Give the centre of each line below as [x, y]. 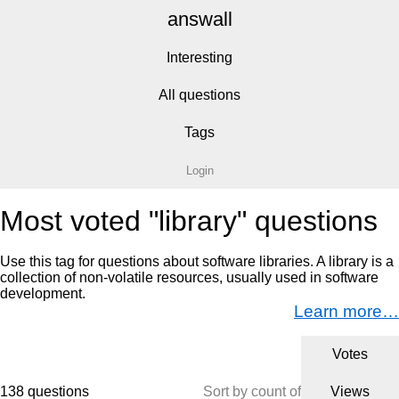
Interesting [199, 57]
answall [199, 19]
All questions [199, 95]
